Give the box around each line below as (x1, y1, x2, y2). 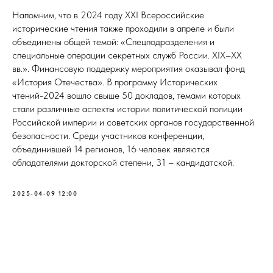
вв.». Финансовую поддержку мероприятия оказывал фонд (12, 63, 245, 75)
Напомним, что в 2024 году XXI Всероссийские (12, 9, 204, 21)
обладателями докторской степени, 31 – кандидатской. (12, 157, 234, 169)
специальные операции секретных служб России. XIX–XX (12, 49, 242, 62)
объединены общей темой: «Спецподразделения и (12, 36, 214, 48)
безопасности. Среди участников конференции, (12, 130, 204, 142)
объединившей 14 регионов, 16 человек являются (12, 143, 210, 155)
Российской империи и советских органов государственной (12, 116, 254, 129)
